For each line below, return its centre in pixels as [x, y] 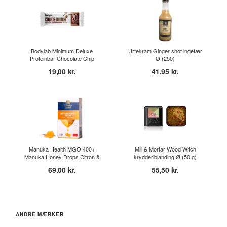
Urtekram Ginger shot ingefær [165, 51]
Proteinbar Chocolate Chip [62, 58]
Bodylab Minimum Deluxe [62, 51]
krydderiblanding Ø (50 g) [165, 157]
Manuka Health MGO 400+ [62, 149]
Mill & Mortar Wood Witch [165, 149]
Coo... [62, 66]
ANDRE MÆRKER [40, 214]
